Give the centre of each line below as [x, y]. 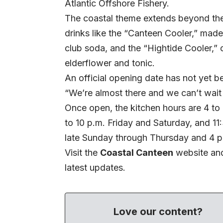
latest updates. [95, 168]
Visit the [82, 153]
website [192, 153]
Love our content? [158, 212]
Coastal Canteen [137, 153]
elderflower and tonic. [110, 63]
